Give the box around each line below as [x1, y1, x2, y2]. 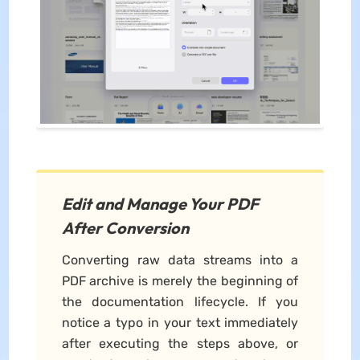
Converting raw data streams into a [61, 252, 299, 268]
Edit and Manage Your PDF [61, 193, 259, 214]
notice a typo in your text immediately [61, 314, 299, 330]
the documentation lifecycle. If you [61, 293, 299, 309]
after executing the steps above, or [61, 335, 299, 351]
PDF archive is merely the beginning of [61, 272, 299, 288]
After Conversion [61, 217, 189, 238]
